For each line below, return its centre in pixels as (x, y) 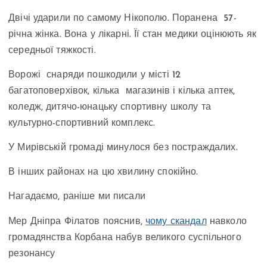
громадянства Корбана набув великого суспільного (125, 237)
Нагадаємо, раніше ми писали (77, 197)
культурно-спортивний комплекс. (83, 124)
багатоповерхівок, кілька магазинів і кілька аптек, (122, 91)
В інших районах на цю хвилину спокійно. (103, 173)
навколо (226, 221)
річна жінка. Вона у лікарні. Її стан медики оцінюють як (132, 35)
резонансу (32, 254)
